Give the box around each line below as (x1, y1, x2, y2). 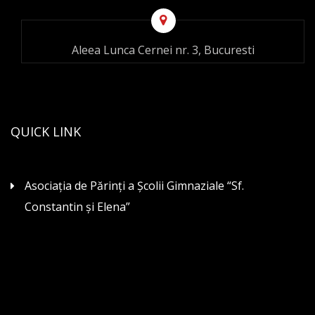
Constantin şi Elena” (25, 199, 130, 215)
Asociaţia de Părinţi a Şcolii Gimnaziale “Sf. (25, 178, 244, 194)
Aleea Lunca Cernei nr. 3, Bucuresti (71, 42, 255, 58)
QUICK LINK (11, 123, 81, 141)
